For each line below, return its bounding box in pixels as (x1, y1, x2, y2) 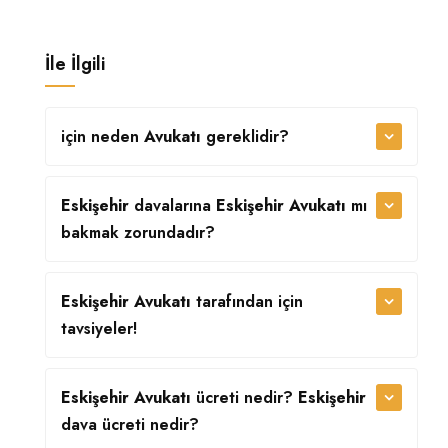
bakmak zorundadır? (61, 221, 215, 244)
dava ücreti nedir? (61, 413, 199, 436)
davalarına (134, 194, 216, 217)
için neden (61, 125, 144, 148)
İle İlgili (45, 51, 105, 77)
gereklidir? (201, 125, 289, 148)
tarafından (196, 290, 278, 313)
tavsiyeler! (61, 317, 137, 340)
